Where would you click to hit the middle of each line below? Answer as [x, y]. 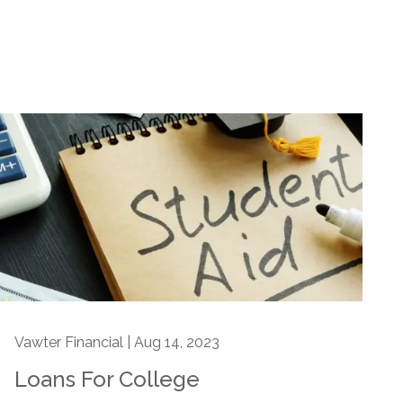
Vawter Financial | [74, 343]
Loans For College [107, 380]
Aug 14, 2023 [177, 343]
